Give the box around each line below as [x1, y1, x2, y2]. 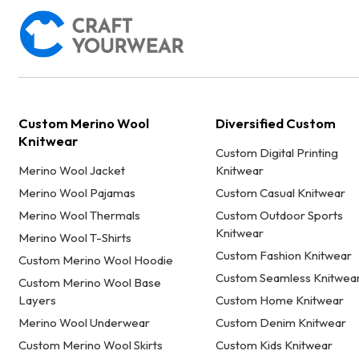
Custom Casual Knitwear [215, 185, 345, 201]
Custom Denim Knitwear [215, 315, 346, 331]
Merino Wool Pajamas [18, 185, 136, 201]
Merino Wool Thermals [18, 208, 141, 224]
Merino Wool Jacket [18, 163, 126, 179]
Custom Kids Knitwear [215, 337, 333, 353]
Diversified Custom [215, 115, 336, 132]
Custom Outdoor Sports [215, 208, 343, 224]
